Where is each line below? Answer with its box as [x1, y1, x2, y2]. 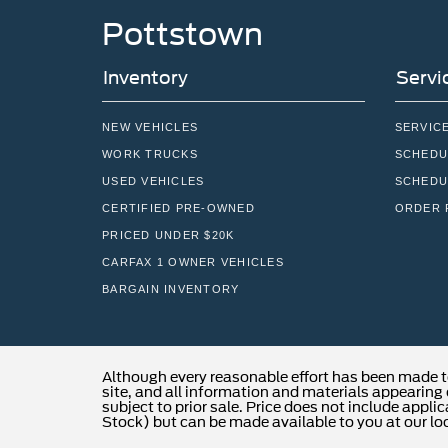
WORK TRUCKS [102, 148, 198, 161]
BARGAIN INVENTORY [102, 283, 240, 296]
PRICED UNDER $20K [102, 229, 235, 242]
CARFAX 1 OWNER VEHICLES [102, 256, 284, 269]
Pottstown [102, 16, 263, 53]
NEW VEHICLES [102, 121, 198, 134]
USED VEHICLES [102, 175, 205, 188]
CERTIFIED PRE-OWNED [102, 202, 255, 215]
